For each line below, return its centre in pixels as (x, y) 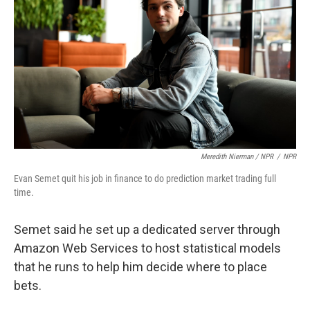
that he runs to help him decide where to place (140, 267)
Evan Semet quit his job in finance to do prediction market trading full (145, 179)
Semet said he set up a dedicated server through (147, 229)
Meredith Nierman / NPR (237, 157)
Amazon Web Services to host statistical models (147, 248)
